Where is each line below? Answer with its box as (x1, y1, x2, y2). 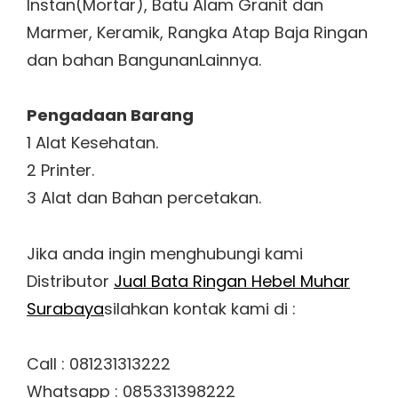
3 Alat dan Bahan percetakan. (27, 187, 261, 210)
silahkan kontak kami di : (104, 297, 296, 320)
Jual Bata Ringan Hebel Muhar (114, 269, 350, 292)
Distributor (27, 269, 114, 292)
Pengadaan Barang (27, 104, 194, 127)
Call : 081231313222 (27, 353, 171, 376)
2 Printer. (27, 159, 94, 182)
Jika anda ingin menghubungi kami (27, 242, 303, 265)
